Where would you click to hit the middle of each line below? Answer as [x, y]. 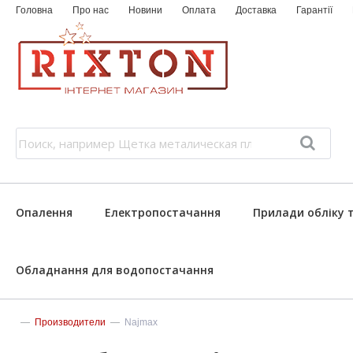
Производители [70, 322]
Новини [145, 10]
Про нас [91, 10]
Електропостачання [162, 212]
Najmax [141, 322]
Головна [34, 10]
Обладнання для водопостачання [115, 270]
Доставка [256, 10]
